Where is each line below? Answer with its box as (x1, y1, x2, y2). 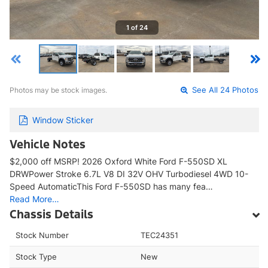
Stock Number (16, 230, 69, 240)
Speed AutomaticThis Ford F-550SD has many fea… (10, 181, 213, 191)
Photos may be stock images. (10, 86, 107, 95)
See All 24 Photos (190, 86, 259, 95)
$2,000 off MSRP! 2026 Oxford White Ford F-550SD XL (10, 156, 227, 166)
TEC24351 (140, 230, 178, 240)
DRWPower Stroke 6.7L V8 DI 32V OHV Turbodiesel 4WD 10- (10, 168, 248, 179)
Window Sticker (32, 114, 93, 125)
